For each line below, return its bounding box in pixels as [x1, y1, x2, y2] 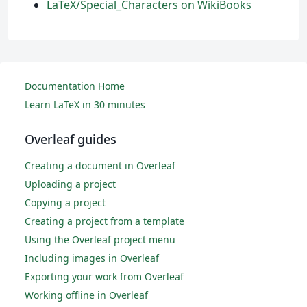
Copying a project [25, 196, 106, 210]
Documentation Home [25, 79, 125, 93]
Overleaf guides [25, 131, 116, 148]
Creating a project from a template [25, 214, 184, 228]
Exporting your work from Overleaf [25, 270, 184, 284]
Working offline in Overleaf [25, 288, 148, 302]
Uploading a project [25, 177, 116, 191]
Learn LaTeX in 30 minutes [25, 98, 145, 112]
